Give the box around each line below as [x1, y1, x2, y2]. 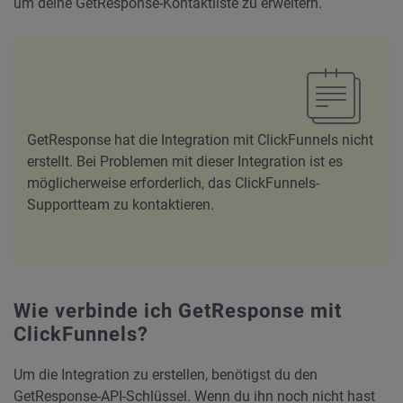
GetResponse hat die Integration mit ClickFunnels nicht [27, 131, 373, 148]
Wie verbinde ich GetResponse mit [13, 300, 342, 322]
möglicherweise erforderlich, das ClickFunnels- [27, 175, 319, 192]
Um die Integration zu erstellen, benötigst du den [13, 366, 318, 383]
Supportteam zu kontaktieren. [27, 196, 214, 213]
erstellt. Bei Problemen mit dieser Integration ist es [27, 153, 343, 170]
